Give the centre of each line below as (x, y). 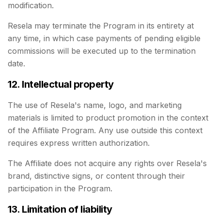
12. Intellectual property (61, 84)
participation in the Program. (60, 188)
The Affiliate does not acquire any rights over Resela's (107, 163)
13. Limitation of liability (60, 209)
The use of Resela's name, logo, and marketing (95, 105)
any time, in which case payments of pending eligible (104, 38)
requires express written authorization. (79, 143)
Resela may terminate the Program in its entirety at (101, 26)
